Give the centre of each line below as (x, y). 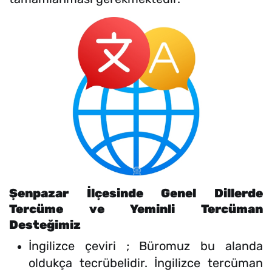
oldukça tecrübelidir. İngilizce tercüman (146, 263)
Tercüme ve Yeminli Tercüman (136, 209)
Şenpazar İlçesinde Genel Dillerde (136, 193)
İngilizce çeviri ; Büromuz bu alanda (146, 246)
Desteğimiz (45, 225)
